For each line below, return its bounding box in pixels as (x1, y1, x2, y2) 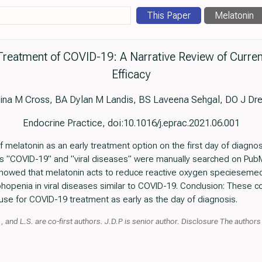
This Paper (147, 10, 191, 22)
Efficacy (112, 68, 150, 82)
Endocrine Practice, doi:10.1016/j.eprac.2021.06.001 (22, 117, 240, 129)
